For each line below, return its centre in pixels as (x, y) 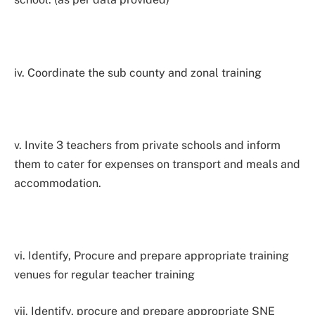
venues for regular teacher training (104, 275)
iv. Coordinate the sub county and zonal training (138, 72)
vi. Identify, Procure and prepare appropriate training (152, 256)
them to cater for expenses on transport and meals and (157, 164)
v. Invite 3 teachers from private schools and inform (147, 145)
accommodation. (58, 183)
